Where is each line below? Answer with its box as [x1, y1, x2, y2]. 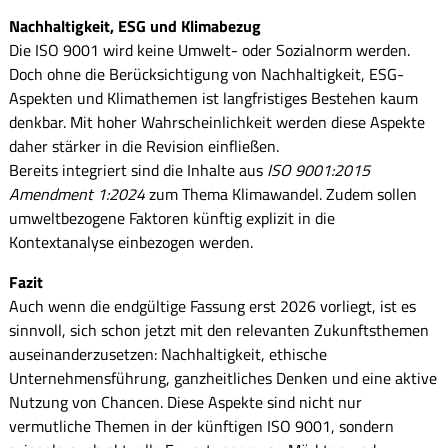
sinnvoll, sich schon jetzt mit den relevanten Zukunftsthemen [8, 317, 429, 342]
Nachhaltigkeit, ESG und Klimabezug [8, 13, 261, 38]
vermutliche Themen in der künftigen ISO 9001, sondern [8, 413, 394, 438]
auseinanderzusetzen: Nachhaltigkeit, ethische [8, 341, 327, 366]
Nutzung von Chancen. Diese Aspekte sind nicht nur [8, 389, 362, 414]
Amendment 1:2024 [8, 181, 145, 206]
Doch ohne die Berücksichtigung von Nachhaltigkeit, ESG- [8, 61, 404, 86]
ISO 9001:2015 [266, 157, 370, 182]
